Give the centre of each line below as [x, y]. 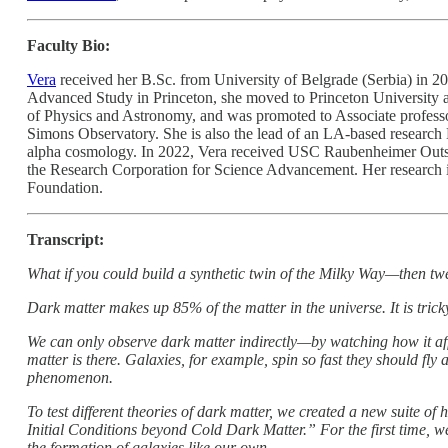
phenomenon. [70, 377]
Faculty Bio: [68, 45]
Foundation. [65, 187]
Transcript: [65, 239]
